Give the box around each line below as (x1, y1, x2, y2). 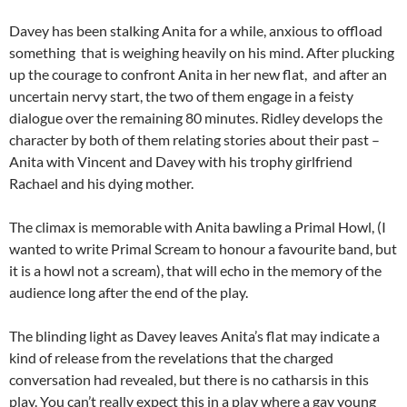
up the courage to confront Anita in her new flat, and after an (9, 65, 387, 84)
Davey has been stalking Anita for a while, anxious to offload (9, 22, 382, 40)
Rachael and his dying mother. (9, 174, 194, 193)
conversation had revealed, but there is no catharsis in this (9, 371, 369, 389)
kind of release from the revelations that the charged (9, 349, 333, 367)
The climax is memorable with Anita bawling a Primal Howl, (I (9, 218, 386, 236)
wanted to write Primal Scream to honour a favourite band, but (9, 240, 397, 258)
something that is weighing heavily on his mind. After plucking (9, 44, 394, 62)
